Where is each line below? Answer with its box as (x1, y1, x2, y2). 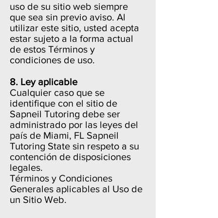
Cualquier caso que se (10, 87, 105, 98)
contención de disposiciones (10, 151, 131, 162)
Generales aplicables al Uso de (10, 183, 143, 194)
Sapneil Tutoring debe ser (10, 109, 120, 119)
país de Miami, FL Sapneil (10, 130, 119, 141)
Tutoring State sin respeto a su (10, 141, 139, 151)
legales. (10, 162, 43, 173)
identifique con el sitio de (10, 98, 117, 109)
